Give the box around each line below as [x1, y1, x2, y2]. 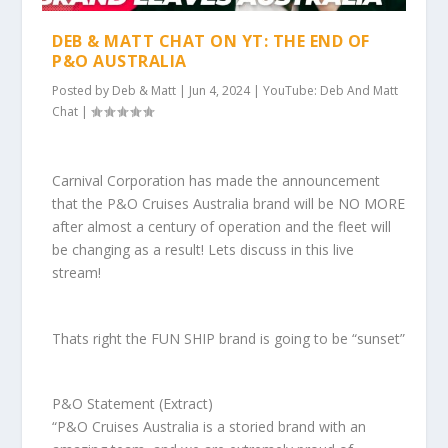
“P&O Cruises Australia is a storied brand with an [52, 416, 367, 436]
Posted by [52, 81, 113, 99]
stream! [52, 263, 102, 283]
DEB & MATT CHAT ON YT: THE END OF [52, 29, 370, 52]
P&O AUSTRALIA [52, 49, 187, 72]
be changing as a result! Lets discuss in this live [52, 240, 355, 260]
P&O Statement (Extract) [52, 393, 214, 413]
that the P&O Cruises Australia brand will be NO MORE [52, 194, 406, 214]
